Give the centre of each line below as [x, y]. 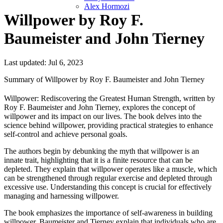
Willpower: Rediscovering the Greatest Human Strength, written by [110, 99]
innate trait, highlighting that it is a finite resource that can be [98, 160]
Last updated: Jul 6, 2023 [44, 63]
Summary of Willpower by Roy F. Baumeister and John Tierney [104, 80]
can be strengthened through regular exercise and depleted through [108, 178]
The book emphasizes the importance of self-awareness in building [108, 213]
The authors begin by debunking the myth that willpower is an [102, 151]
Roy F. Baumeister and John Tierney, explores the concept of [100, 108]
